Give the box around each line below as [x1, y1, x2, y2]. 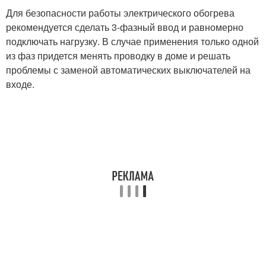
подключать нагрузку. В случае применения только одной [6, 34, 259, 48]
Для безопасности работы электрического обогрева [6, 6, 235, 20]
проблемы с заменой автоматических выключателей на [6, 63, 251, 77]
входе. [6, 77, 34, 91]
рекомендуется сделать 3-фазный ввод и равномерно [6, 20, 243, 34]
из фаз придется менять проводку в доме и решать [6, 49, 230, 62]
